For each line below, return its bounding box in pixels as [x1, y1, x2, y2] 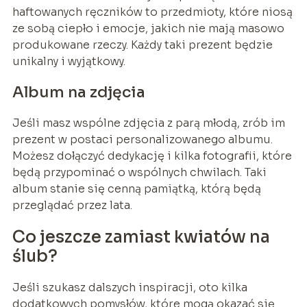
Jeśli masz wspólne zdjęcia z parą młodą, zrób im [12, 115, 285, 130]
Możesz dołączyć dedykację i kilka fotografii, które [12, 148, 292, 163]
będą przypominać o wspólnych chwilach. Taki [12, 164, 267, 180]
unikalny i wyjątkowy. [12, 53, 125, 69]
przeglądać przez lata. [12, 197, 132, 212]
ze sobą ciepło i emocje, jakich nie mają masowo [12, 21, 284, 36]
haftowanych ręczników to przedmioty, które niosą [12, 4, 293, 19]
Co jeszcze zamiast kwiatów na [12, 226, 270, 247]
